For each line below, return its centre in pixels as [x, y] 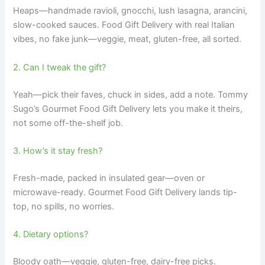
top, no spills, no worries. [64, 206]
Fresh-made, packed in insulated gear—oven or [109, 178]
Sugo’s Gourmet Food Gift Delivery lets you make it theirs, [128, 109]
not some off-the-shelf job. [68, 123]
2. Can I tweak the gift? [60, 67]
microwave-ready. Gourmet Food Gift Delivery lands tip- [125, 192]
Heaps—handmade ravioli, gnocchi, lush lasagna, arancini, [130, 11]
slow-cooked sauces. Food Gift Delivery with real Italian [124, 25]
